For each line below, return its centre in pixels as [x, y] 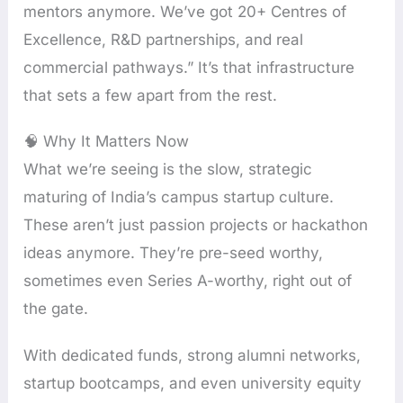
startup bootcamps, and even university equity [193, 383]
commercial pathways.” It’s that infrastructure [189, 67]
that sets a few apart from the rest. [151, 95]
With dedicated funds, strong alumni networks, [193, 355]
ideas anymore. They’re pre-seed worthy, [174, 253]
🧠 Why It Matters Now [107, 142]
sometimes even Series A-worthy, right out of [188, 281]
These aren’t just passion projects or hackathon [196, 225]
